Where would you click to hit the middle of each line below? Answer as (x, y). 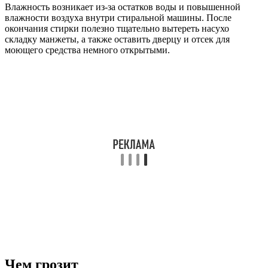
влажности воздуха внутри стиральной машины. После (118, 18)
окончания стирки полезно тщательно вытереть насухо (117, 29)
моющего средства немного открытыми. (87, 50)
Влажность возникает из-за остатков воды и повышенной (123, 7)
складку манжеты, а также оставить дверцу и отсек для (117, 39)
